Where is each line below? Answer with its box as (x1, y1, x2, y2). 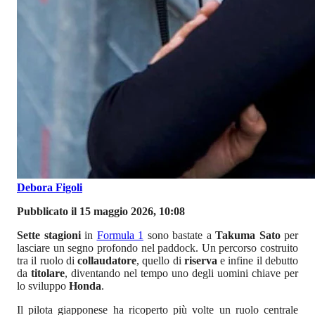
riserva (184, 255, 221, 267)
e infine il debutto (220, 255, 299, 267)
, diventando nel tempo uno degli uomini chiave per (65, 267, 298, 280)
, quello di (136, 255, 184, 267)
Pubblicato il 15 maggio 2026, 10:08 (17, 205, 185, 218)
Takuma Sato (215, 229, 281, 242)
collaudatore (77, 255, 137, 267)
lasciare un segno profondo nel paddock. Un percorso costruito (17, 242, 298, 255)
